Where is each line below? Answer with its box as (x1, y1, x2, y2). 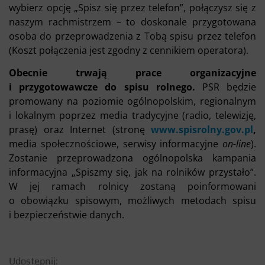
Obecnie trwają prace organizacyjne (9, 66, 256, 80)
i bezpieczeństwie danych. (9, 208, 124, 222)
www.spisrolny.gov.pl (151, 123, 253, 137)
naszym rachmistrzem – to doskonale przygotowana (9, 15, 256, 28)
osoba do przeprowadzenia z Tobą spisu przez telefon (9, 29, 256, 43)
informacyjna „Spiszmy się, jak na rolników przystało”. (9, 166, 256, 179)
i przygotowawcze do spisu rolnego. (9, 80, 195, 94)
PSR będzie (195, 80, 257, 94)
